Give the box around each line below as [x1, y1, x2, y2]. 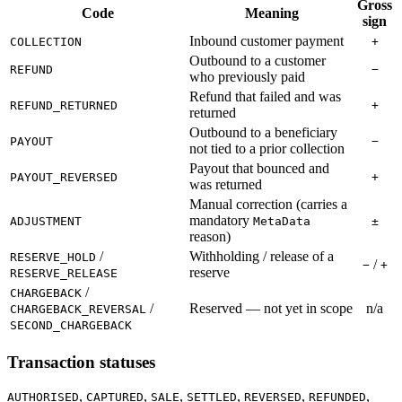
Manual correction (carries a [189, 196, 347, 212]
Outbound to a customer [189, 52, 326, 68]
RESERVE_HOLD [10, 249, 96, 264]
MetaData [253, 214, 310, 228]
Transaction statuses [7, 352, 155, 371]
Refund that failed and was [189, 88, 341, 104]
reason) [189, 228, 231, 244]
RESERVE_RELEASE [10, 266, 118, 280]
